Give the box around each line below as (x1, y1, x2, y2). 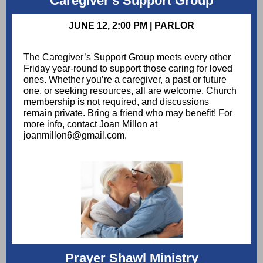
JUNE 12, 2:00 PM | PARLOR (69, 21, 194, 31)
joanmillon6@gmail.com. (23, 130, 127, 140)
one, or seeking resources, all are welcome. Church (23, 86, 237, 96)
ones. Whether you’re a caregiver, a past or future (23, 75, 227, 85)
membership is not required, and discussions (23, 97, 209, 107)
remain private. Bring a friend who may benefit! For (23, 108, 232, 118)
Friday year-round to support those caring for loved (23, 63, 232, 73)
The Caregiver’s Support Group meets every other (23, 52, 231, 62)
